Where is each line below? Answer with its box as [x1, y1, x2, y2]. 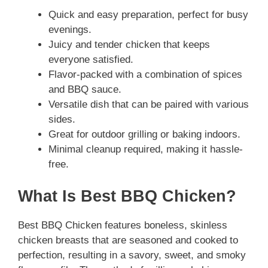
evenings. [48, 23, 92, 35]
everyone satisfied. [48, 53, 133, 65]
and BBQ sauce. [48, 83, 121, 95]
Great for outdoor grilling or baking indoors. [48, 128, 240, 140]
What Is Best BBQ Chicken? [18, 187, 236, 206]
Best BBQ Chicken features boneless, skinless [18, 220, 227, 232]
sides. [48, 113, 75, 125]
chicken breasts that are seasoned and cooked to [18, 234, 238, 246]
